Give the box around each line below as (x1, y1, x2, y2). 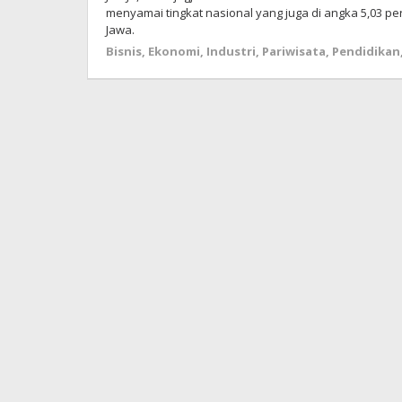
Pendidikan (332, 43, 400, 59)
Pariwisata (262, 43, 326, 59)
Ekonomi (148, 43, 200, 59)
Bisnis (106, 43, 142, 59)
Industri (206, 43, 256, 59)
